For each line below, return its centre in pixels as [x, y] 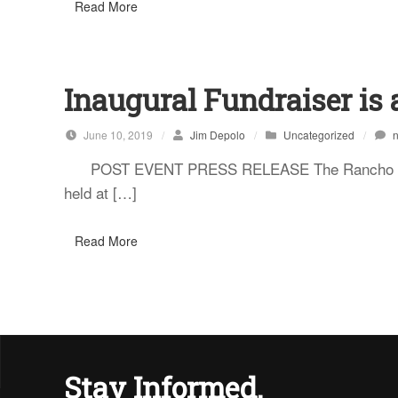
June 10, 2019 [117, 134]
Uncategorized [318, 134]
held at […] [100, 192]
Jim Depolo [217, 134]
